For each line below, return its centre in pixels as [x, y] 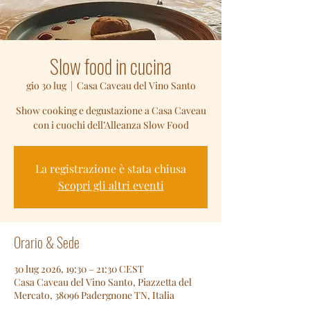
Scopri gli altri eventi [111, 185]
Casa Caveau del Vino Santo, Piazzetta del [103, 282]
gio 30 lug [46, 85]
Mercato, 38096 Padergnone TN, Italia [94, 295]
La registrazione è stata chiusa [111, 168]
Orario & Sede [47, 242]
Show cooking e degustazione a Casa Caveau [111, 110]
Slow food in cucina [111, 66]
